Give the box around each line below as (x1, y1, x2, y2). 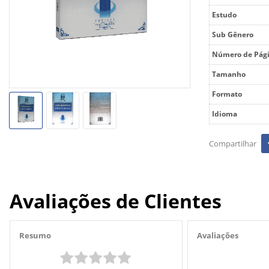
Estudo (212, 10, 237, 20)
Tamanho (212, 69, 246, 79)
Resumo (19, 230, 51, 241)
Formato (212, 89, 242, 99)
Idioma (212, 109, 237, 119)
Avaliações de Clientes (10, 188, 222, 214)
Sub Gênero (212, 29, 253, 40)
